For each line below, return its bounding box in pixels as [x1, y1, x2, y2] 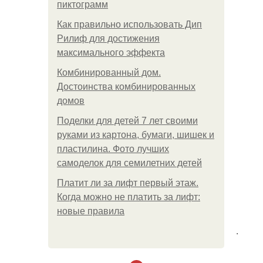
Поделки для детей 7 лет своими [57, 116, 198, 126]
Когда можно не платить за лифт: [57, 192, 200, 202]
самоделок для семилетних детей [57, 158, 202, 168]
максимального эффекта [57, 48, 165, 58]
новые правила [57, 206, 124, 216]
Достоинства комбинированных [57, 82, 195, 92]
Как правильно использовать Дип [57, 19, 202, 29]
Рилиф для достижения [57, 33, 160, 43]
